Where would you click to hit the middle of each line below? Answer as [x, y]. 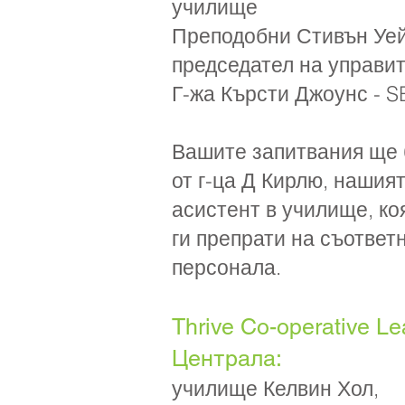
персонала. [226, 267]
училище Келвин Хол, [275, 388]
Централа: [227, 358]
